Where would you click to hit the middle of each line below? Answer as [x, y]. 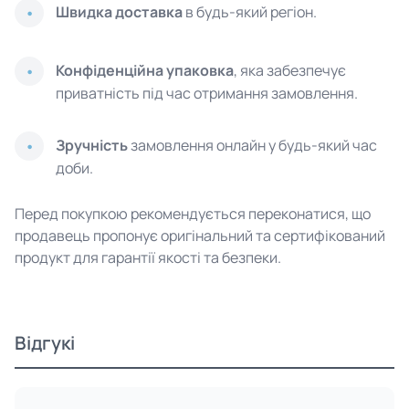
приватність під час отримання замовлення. [207, 93]
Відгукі [45, 343]
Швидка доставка [119, 12]
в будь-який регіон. [250, 12]
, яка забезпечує [290, 70]
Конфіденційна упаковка [145, 70]
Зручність [92, 145]
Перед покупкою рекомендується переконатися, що [193, 214]
